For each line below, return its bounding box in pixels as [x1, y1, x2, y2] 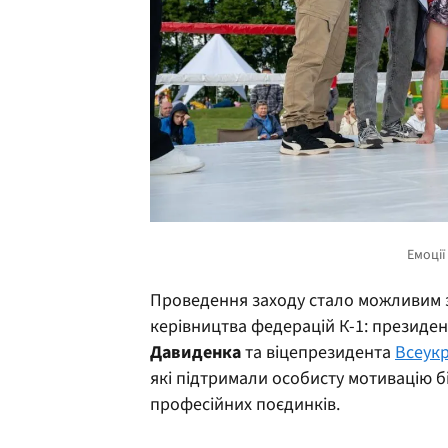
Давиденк [150, 339, 232, 365]
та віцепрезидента [241, 339, 395, 365]
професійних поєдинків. [150, 391, 340, 417]
